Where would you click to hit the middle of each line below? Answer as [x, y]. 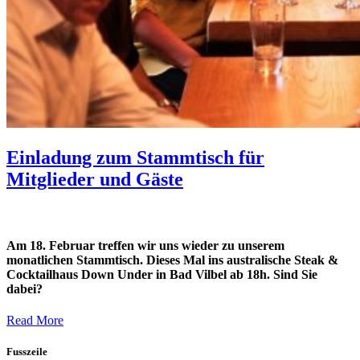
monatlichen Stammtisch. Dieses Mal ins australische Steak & [172, 260]
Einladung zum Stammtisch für [135, 158]
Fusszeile [27, 351]
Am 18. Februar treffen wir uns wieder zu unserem [145, 245]
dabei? [25, 288]
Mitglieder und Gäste [95, 180]
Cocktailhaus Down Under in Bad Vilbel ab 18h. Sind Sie [162, 274]
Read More [35, 320]
